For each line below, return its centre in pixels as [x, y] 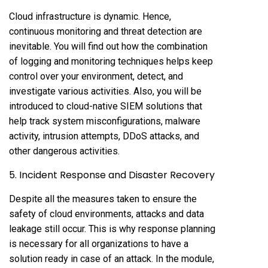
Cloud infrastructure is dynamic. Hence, [90, 16]
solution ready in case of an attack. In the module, [112, 258]
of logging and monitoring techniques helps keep [111, 61]
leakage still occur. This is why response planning [112, 229]
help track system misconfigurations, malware [105, 121]
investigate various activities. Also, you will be [105, 91]
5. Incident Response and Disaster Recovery [112, 175]
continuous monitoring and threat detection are [106, 31]
